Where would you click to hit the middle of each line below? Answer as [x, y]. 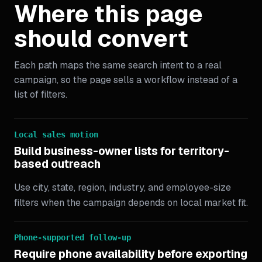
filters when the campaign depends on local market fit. [131, 203]
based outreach [57, 164]
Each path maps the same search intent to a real [118, 65]
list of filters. [41, 94]
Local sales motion [56, 135]
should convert [101, 38]
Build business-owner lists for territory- [122, 151]
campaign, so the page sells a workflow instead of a [126, 80]
